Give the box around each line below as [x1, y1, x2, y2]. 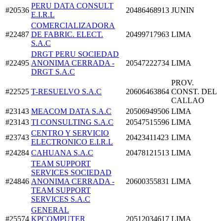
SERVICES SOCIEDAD [31, 168, 111, 177]
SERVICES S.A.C [31, 194, 90, 203]
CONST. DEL [171, 87, 217, 96]
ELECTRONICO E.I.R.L [31, 137, 113, 146]
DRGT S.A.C [31, 67, 75, 76]
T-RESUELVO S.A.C [31, 87, 102, 96]
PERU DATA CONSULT [31, 1, 113, 10]
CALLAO [171, 96, 204, 105]
